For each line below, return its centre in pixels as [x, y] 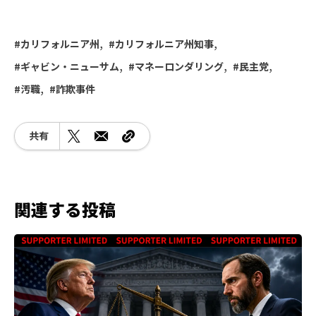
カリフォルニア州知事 [164, 43]
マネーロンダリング [179, 66]
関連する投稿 [65, 209]
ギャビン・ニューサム [70, 66]
